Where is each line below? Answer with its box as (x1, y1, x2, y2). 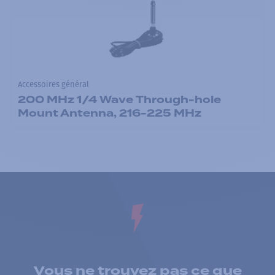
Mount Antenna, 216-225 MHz (17, 105, 201, 121)
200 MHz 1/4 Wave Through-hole (17, 91, 221, 107)
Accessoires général (17, 80, 89, 90)
